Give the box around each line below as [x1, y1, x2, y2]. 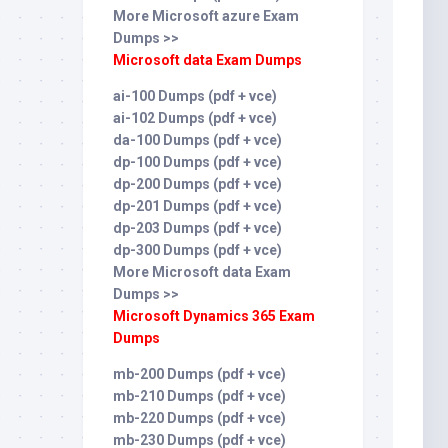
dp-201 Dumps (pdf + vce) [113, 198, 282, 214]
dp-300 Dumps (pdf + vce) [113, 242, 282, 258]
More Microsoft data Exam [113, 264, 291, 280]
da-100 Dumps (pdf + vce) [113, 132, 282, 148]
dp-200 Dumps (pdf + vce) [113, 176, 282, 192]
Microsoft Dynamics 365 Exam [113, 308, 315, 324]
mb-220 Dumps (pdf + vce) [113, 410, 286, 426]
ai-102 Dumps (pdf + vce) [113, 110, 277, 126]
